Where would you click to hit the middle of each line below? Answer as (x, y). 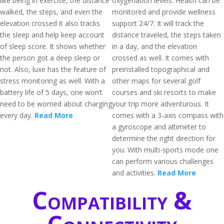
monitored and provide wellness (164, 12)
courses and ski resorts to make (164, 92)
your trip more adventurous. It (160, 104)
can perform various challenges (163, 161)
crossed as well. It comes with (160, 58)
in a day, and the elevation (154, 46)
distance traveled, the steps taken (166, 35)
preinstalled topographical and (161, 69)
